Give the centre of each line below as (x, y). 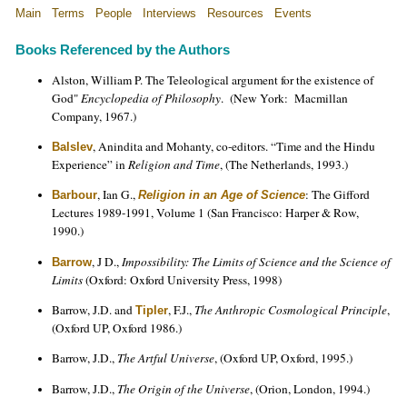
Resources (235, 13)
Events (293, 13)
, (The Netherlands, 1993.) (284, 164)
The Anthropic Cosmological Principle (291, 309)
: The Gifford (338, 195)
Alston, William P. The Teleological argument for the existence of (213, 79)
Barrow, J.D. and (94, 309)
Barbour (74, 195)
